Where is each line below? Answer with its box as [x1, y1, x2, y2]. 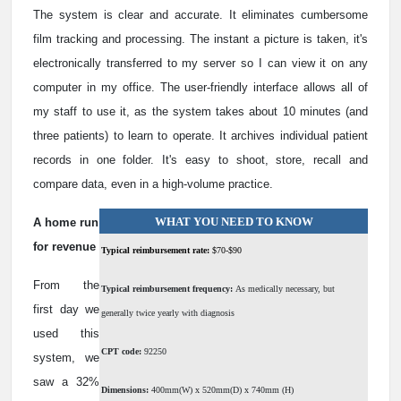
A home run [33, 216, 98, 230]
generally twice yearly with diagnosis [101, 308, 235, 319]
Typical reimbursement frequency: [101, 284, 235, 294]
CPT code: [101, 346, 141, 357]
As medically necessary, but [235, 284, 335, 294]
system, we [33, 351, 99, 365]
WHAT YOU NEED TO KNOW [154, 215, 313, 229]
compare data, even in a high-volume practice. [33, 177, 273, 192]
